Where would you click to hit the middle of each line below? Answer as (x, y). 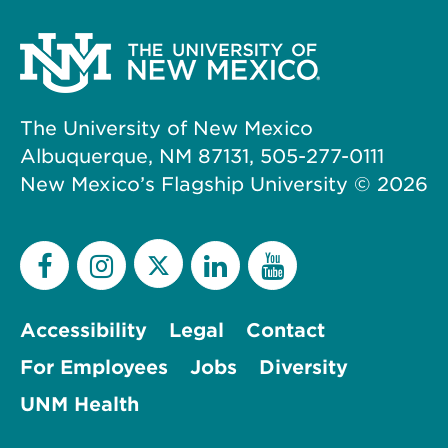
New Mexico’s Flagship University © (198, 184)
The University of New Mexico (166, 128)
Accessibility (83, 330)
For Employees (94, 367)
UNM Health (79, 404)
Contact (285, 330)
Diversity (303, 367)
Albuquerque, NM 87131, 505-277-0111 (202, 156)
